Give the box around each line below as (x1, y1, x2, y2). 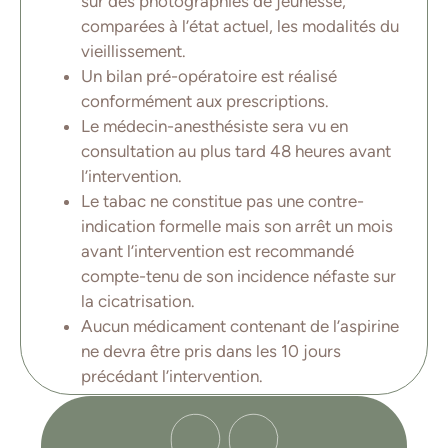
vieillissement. (81, 41, 186, 62)
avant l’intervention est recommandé (81, 241, 354, 262)
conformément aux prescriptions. (81, 91, 329, 112)
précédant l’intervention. (81, 366, 263, 387)
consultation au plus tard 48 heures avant (81, 141, 391, 162)
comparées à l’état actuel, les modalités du (81, 16, 399, 37)
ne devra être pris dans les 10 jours (81, 341, 341, 362)
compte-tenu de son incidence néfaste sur (81, 266, 396, 287)
